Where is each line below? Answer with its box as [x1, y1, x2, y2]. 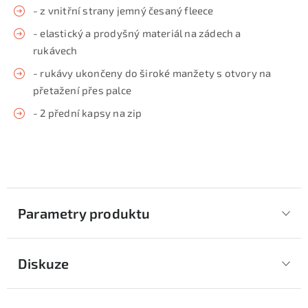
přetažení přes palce [33, 84, 131, 96]
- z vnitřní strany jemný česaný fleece [33, 4, 214, 16]
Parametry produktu [18, 205, 151, 221]
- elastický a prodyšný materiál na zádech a [33, 27, 241, 39]
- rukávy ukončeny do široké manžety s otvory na [33, 67, 272, 79]
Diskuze [18, 255, 69, 272]
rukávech [33, 44, 78, 56]
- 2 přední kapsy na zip [33, 107, 142, 119]
